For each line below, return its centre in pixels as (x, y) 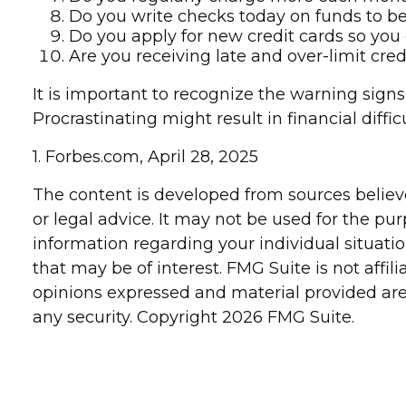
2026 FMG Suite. (289, 318)
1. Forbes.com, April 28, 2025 (146, 157)
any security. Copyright (128, 318)
